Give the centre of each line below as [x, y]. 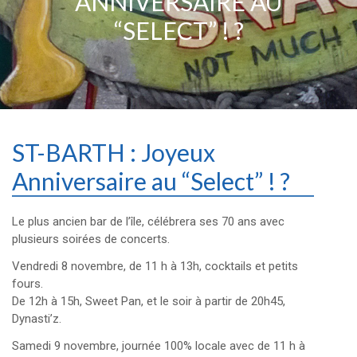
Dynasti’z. [37, 318]
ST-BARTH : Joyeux [114, 152]
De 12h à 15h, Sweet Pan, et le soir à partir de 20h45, [149, 301]
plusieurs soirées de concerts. [91, 239]
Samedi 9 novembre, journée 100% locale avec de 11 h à [159, 345]
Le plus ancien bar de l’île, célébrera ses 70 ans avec [148, 221]
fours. [27, 283]
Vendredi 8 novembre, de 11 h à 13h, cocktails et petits [155, 266]
